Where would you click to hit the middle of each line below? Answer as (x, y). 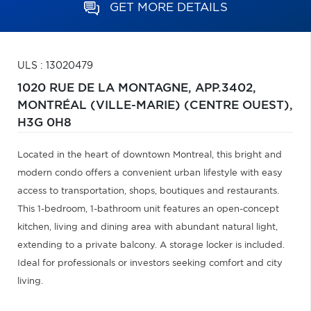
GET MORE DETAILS (168, 7)
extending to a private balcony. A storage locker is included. (151, 245)
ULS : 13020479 (55, 66)
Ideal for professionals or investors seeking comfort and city (150, 263)
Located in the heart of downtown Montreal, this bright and (150, 155)
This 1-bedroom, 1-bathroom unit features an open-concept (148, 209)
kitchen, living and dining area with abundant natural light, (148, 227)
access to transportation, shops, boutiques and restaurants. (148, 191)
